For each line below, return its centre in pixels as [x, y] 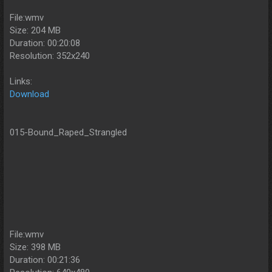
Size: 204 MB [35, 31]
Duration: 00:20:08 [45, 43]
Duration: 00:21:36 [45, 260]
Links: [21, 82]
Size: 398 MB [35, 247]
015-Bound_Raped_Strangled [68, 133]
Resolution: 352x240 [50, 56]
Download [29, 94]
